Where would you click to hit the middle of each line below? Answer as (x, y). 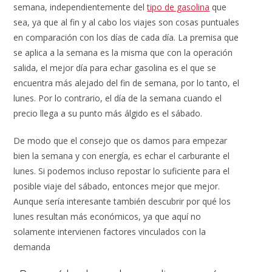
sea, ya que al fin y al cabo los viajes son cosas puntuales (127, 22)
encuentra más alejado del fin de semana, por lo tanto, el (127, 83)
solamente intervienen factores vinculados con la (110, 232)
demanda (32, 247)
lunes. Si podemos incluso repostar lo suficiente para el (122, 171)
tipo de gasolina (178, 7)
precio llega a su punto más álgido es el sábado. (108, 114)
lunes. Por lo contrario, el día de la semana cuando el (118, 98)
